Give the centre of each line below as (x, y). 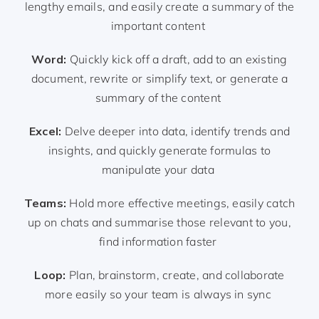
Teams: (47, 203)
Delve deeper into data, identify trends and (176, 131)
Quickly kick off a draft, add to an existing (177, 59)
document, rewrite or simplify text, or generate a (159, 79)
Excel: (45, 131)
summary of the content (158, 98)
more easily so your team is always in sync (158, 294)
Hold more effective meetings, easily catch (182, 203)
